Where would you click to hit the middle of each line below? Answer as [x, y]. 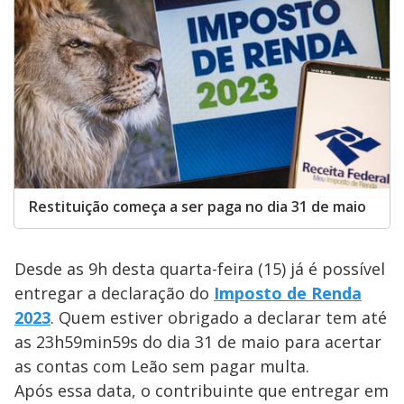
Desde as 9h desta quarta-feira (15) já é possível [200, 269]
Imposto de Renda [288, 294]
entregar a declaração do [114, 294]
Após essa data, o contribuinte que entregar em [202, 391]
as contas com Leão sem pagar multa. [162, 367]
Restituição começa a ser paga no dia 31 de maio [197, 207]
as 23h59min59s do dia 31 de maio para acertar [198, 342]
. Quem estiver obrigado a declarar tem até [219, 318]
